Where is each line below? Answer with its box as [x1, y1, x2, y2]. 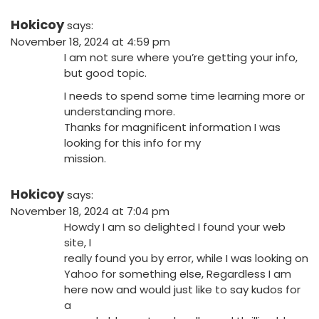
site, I [64, 235, 91, 251]
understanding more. [64, 104, 175, 120]
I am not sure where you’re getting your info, [64, 50, 298, 66]
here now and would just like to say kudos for [64, 282, 300, 298]
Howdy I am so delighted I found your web [64, 219, 286, 235]
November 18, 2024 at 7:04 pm [11, 204, 169, 219]
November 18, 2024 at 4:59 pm [11, 34, 170, 50]
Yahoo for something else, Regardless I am [64, 266, 291, 282]
